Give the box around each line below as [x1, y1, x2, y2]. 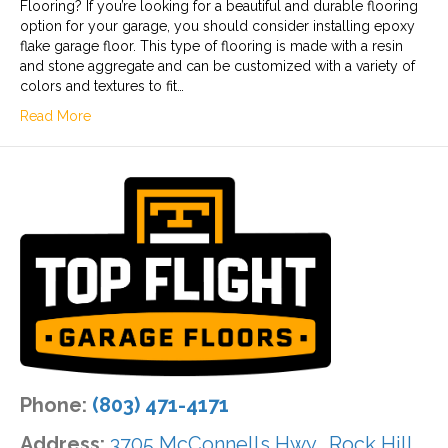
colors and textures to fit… [20, 77, 184, 94]
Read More [20, 107, 91, 124]
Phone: [20, 392, 92, 417]
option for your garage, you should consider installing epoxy [20, 17, 415, 34]
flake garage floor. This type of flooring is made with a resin [20, 37, 403, 54]
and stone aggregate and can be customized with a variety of [20, 57, 415, 74]
